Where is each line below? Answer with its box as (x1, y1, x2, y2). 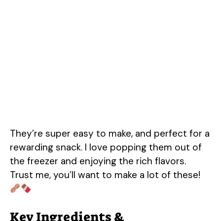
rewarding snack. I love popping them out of (10, 141, 202, 153)
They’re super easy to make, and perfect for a (10, 127, 210, 140)
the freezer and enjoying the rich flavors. (10, 154, 186, 167)
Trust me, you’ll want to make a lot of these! (10, 168, 200, 181)
